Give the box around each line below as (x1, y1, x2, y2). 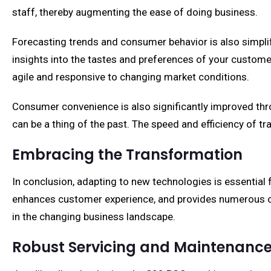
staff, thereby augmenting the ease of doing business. (12, 6, 258, 18)
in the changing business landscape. (12, 211, 175, 223)
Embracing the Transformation (12, 145, 243, 165)
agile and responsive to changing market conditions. (12, 71, 249, 83)
